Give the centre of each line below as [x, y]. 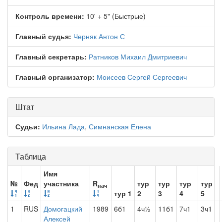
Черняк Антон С [99, 36]
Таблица [31, 156]
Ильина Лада [63, 126]
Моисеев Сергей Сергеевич [142, 77]
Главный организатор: [55, 77]
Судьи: [28, 126]
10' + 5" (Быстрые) [115, 16]
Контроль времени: [50, 16]
